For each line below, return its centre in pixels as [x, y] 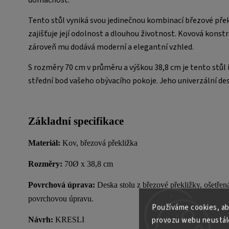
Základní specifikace [77, 121]
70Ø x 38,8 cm [89, 164]
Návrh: [42, 219]
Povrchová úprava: [62, 185]
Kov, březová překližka [100, 143]
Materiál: [45, 143]
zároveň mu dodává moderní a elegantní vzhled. [111, 47]
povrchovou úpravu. [61, 198]
